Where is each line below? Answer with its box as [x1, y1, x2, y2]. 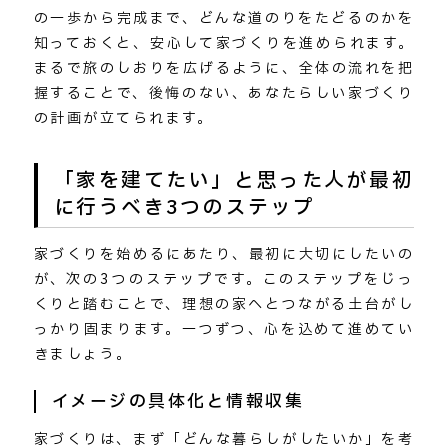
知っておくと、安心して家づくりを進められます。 [33, 33, 415, 55]
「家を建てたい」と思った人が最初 [53, 165, 415, 196]
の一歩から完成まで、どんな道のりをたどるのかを [33, 8, 415, 30]
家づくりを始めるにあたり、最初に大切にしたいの [33, 243, 415, 265]
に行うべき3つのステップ [53, 192, 316, 223]
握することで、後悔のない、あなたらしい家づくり [33, 83, 415, 105]
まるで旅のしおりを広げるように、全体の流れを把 [33, 58, 415, 80]
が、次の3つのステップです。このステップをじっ [33, 268, 415, 290]
